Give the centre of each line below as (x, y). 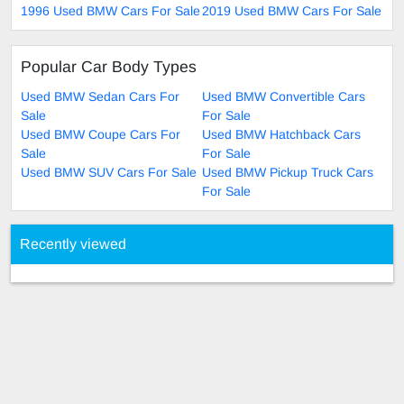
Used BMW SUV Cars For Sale (109, 172)
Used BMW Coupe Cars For (101, 134)
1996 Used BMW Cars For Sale (110, 10)
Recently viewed (73, 243)
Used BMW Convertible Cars (284, 96)
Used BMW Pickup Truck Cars (288, 172)
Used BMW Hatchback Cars (281, 134)
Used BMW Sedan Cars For (100, 96)
